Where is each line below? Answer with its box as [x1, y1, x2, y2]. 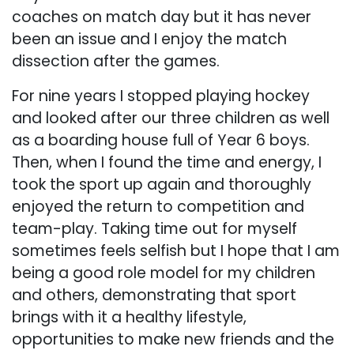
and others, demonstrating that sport [12, 284, 296, 306]
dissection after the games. [12, 50, 220, 72]
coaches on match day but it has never [12, 6, 311, 28]
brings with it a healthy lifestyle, [12, 306, 247, 328]
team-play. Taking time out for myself [12, 217, 297, 239]
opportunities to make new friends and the [12, 328, 334, 350]
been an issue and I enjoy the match [12, 28, 287, 50]
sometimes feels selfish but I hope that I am [12, 239, 340, 262]
